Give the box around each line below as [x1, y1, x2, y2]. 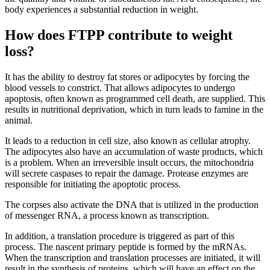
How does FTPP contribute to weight [5, 27, 233, 43]
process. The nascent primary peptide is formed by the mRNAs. [5, 241, 246, 252]
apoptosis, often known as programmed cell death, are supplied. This [5, 93, 265, 104]
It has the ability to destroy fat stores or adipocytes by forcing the [5, 71, 250, 82]
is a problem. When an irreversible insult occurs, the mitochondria [5, 157, 254, 168]
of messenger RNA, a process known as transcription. [5, 210, 209, 221]
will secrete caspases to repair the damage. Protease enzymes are [5, 168, 248, 178]
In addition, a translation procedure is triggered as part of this [5, 230, 234, 241]
